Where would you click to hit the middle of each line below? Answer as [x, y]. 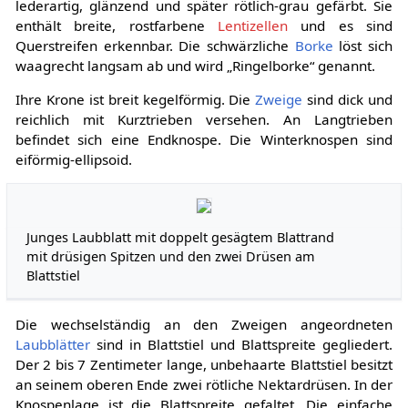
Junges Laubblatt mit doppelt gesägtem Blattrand [181, 237]
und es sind [341, 25]
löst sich [363, 45]
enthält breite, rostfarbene [116, 25]
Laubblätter [52, 345]
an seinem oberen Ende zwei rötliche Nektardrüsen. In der [204, 385]
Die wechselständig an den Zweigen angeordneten [204, 325]
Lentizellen [253, 25]
